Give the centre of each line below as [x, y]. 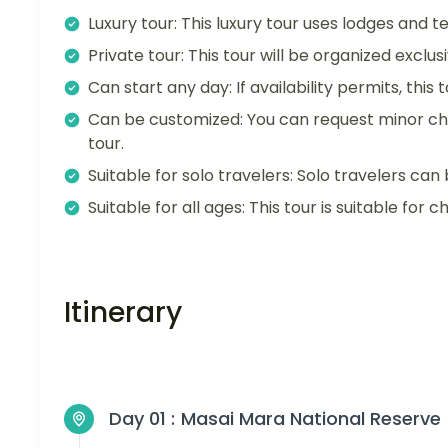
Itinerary [123, 312]
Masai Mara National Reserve [311, 418]
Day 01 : [142, 418]
